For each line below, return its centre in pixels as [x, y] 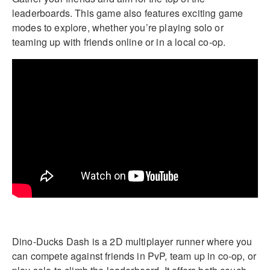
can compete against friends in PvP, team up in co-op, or [134, 256]
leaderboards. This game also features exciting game [128, 13]
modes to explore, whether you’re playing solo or [118, 27]
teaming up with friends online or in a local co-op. [119, 42]
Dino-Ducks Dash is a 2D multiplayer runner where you [132, 242]
